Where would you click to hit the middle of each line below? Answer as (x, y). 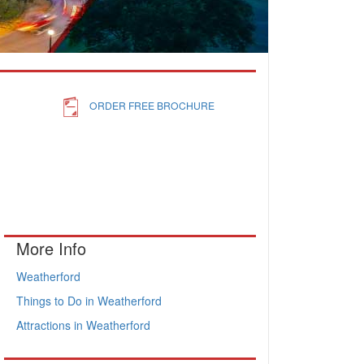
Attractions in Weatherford (83, 325)
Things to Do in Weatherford (89, 301)
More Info (51, 248)
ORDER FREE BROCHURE (152, 105)
